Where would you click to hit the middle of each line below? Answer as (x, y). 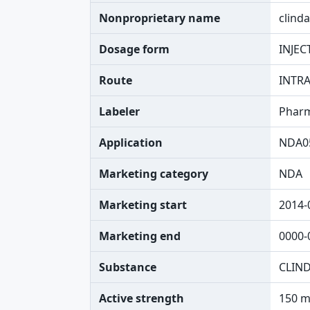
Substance (128, 267)
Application (131, 143)
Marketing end (140, 236)
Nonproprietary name (159, 18)
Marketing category (154, 174)
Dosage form (134, 49)
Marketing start (143, 205)
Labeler (119, 111)
